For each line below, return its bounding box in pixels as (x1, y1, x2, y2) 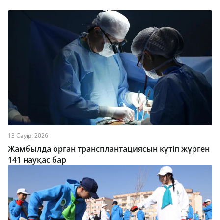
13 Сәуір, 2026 (8, 131, 48, 139)
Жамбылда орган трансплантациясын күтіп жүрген (8, 143, 210, 154)
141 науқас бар (8, 154, 66, 165)
